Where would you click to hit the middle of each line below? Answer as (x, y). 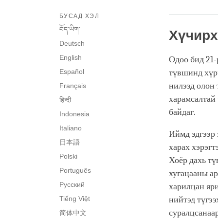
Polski (68, 156)
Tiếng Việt (75, 199)
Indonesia (74, 114)
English (71, 58)
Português (75, 171)
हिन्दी (65, 100)
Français (73, 86)
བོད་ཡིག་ (70, 29)
